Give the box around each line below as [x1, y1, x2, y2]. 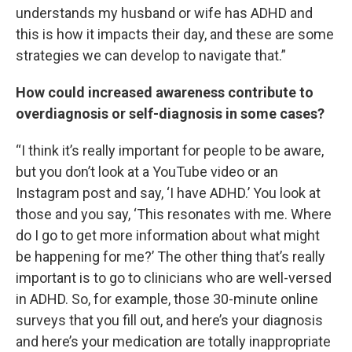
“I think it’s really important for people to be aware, [16, 142, 324, 159]
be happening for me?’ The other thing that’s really [16, 248, 325, 265]
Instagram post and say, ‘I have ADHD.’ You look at [16, 185, 321, 201]
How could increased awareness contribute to [16, 84, 313, 101]
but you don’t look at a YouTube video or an [16, 163, 278, 180]
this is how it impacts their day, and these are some [16, 26, 334, 42]
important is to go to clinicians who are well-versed [16, 269, 332, 286]
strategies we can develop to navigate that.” [16, 47, 286, 64]
